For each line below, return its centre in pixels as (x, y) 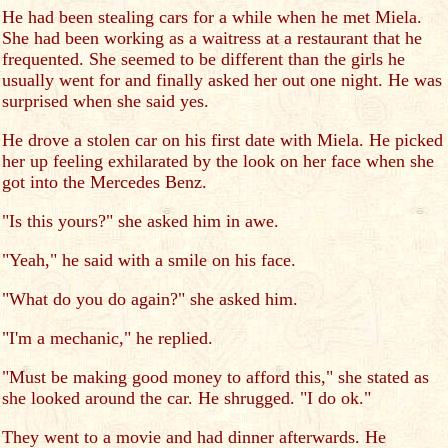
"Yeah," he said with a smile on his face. (149, 260)
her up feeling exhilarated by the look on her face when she (218, 161)
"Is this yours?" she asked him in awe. (140, 221)
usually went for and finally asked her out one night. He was (222, 80)
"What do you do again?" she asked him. (150, 299)
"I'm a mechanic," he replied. (107, 338)
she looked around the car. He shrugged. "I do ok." (186, 398)
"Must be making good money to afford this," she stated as (215, 377)
